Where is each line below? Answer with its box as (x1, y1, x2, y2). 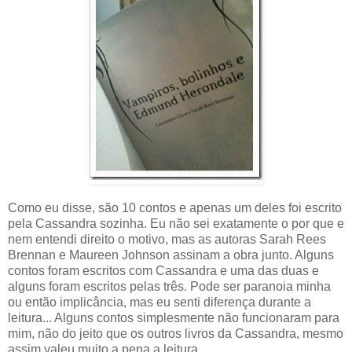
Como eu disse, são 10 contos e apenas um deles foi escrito (8, 200, 342, 214)
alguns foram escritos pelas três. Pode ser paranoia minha (8, 279, 331, 293)
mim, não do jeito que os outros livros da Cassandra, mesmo (8, 326, 343, 340)
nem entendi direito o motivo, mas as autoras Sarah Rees (8, 232, 326, 246)
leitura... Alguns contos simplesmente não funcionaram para (8, 310, 339, 324)
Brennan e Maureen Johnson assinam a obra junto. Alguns (8, 247, 334, 262)
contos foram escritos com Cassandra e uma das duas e (8, 263, 319, 277)
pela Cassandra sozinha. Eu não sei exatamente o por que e (8, 216, 344, 230)
